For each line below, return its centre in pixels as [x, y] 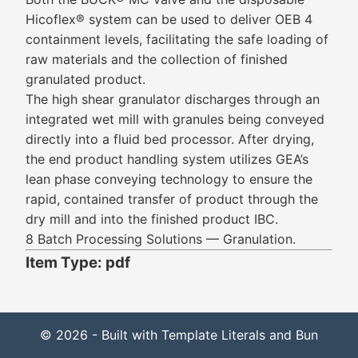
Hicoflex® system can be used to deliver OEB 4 [169, 19]
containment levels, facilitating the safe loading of [177, 39]
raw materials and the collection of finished [157, 59]
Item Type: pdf [78, 263]
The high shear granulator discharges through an [173, 99]
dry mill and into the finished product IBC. [152, 219]
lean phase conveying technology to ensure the [169, 179]
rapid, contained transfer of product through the [172, 199]
